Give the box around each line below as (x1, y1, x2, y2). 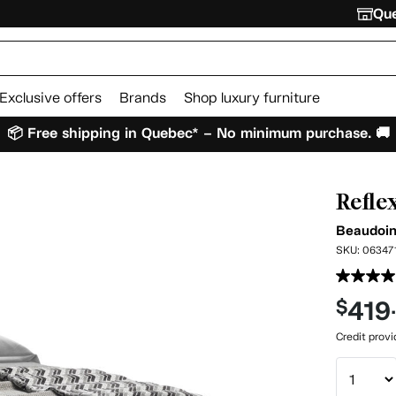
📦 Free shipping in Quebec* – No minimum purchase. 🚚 (6, 123, 390, 142)
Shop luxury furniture (184, 89, 320, 106)
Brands (119, 89, 166, 106)
